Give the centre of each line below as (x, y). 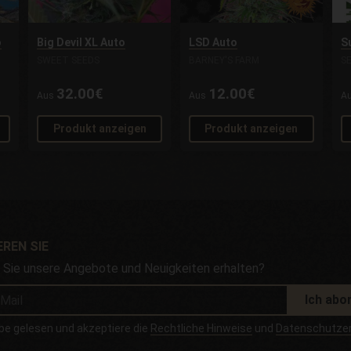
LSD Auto (213, 43)
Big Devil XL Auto (81, 43)
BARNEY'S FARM (224, 61)
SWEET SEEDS (69, 61)
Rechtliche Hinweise (202, 329)
